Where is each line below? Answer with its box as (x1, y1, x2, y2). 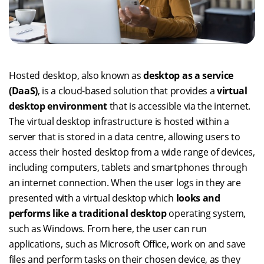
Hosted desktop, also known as (9, 69, 141, 82)
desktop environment (9, 100, 107, 113)
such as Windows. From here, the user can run (9, 222, 207, 236)
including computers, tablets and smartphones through (9, 161, 247, 174)
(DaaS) (9, 84, 38, 98)
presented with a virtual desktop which (9, 192, 176, 205)
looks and (176, 192, 220, 205)
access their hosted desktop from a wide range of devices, (9, 146, 255, 159)
